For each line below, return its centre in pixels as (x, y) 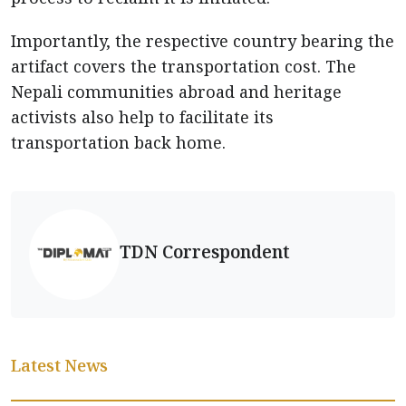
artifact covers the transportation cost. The (184, 66)
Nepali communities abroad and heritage (176, 92)
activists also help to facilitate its (142, 117)
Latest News (59, 365)
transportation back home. (118, 142)
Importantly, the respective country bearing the (203, 41)
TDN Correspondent (205, 251)
